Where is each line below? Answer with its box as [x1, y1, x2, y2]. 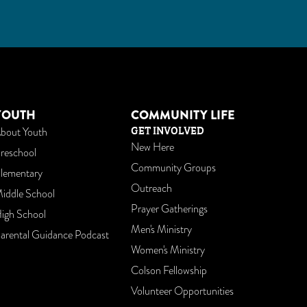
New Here [131, 140, 174, 155]
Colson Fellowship [131, 263, 207, 278]
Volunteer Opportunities [131, 284, 234, 299]
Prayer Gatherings [131, 201, 208, 217]
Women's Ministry [131, 243, 205, 258]
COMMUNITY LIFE [131, 106, 235, 124]
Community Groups [131, 160, 216, 175]
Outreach [131, 181, 172, 196]
